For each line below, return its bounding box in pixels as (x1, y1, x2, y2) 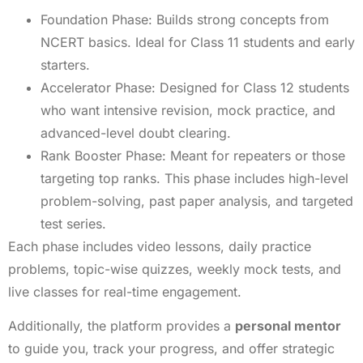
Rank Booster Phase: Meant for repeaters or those (41, 147, 345, 164)
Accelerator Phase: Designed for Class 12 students (41, 79, 349, 96)
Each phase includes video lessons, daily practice (8, 238, 311, 255)
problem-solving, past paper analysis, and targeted (41, 193, 353, 210)
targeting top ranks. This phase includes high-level (41, 170, 348, 187)
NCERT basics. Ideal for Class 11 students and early (41, 34, 355, 51)
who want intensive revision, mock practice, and (41, 102, 335, 119)
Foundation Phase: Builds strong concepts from (41, 11, 329, 28)
